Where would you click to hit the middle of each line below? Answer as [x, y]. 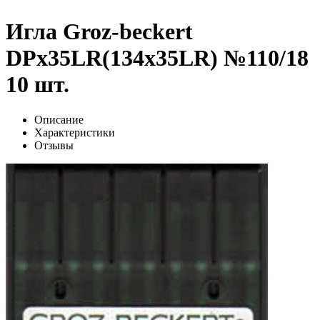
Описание [59, 119]
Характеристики [75, 132]
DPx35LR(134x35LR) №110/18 [157, 58]
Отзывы [54, 145]
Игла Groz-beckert [99, 32]
